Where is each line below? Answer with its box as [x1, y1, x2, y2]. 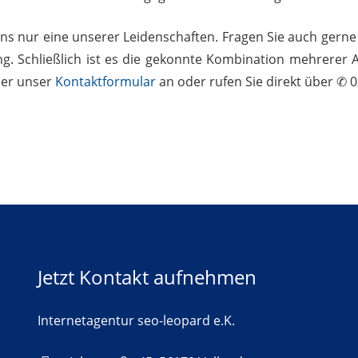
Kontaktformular [55, 72, 156, 90]
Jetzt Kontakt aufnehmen [37, 264, 257, 290]
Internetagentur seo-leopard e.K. [37, 312, 235, 329]
